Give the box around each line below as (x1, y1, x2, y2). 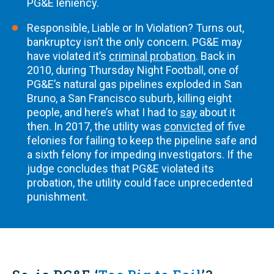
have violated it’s (27, 50, 109, 62)
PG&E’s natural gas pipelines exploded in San (27, 78, 242, 91)
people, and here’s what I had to (27, 106, 180, 119)
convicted (164, 120, 212, 133)
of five (212, 120, 245, 133)
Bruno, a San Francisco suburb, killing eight (27, 92, 232, 105)
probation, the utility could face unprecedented (27, 176, 253, 189)
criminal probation (109, 50, 196, 62)
